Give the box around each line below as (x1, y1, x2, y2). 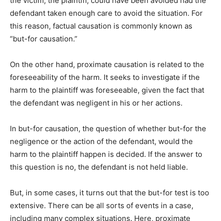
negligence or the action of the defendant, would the (10, 137, 193, 147)
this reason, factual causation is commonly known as (10, 21, 192, 31)
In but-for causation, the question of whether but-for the (10, 124, 206, 134)
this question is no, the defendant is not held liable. (10, 162, 188, 172)
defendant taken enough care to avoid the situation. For (10, 8, 203, 18)
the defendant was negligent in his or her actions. (10, 98, 183, 108)
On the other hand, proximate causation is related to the (10, 60, 204, 70)
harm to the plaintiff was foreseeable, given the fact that (10, 85, 204, 95)
